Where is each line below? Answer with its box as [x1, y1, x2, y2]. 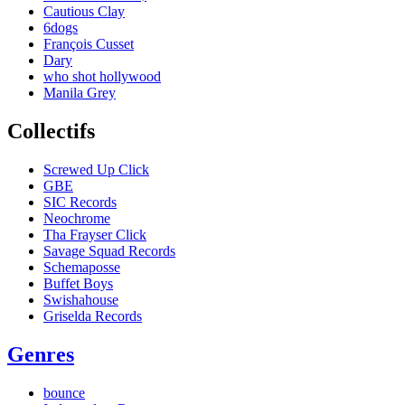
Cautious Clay [43, 3, 125, 19]
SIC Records [43, 193, 117, 210]
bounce [43, 384, 85, 400]
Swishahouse [43, 291, 118, 307]
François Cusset [43, 35, 134, 52]
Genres [7, 342, 74, 366]
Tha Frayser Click [43, 226, 146, 242]
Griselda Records [43, 307, 142, 324]
